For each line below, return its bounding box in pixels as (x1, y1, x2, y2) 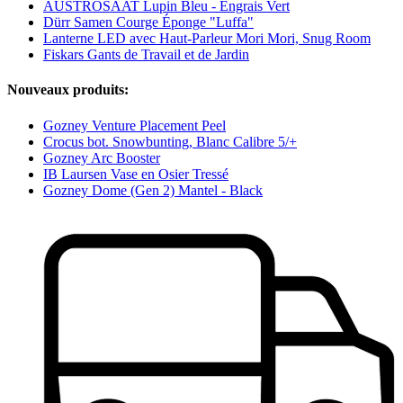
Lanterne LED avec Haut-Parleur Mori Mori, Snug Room (43, 31, 371, 47)
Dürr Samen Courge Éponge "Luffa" (43, 14, 254, 31)
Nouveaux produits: (7, 82, 129, 98)
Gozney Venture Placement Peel (43, 117, 226, 133)
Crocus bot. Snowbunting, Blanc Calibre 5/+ (43, 133, 297, 149)
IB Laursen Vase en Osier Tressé (43, 166, 228, 182)
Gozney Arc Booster (43, 149, 160, 166)
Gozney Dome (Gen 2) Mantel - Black (43, 182, 263, 198)
